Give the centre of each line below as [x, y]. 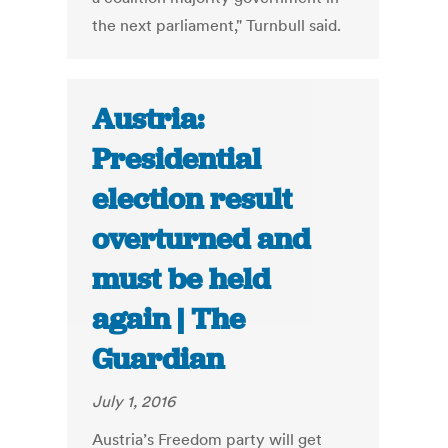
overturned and [201, 239]
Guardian [158, 359]
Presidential [177, 159]
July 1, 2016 [134, 401]
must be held [181, 279]
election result [192, 199]
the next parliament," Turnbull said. [217, 25]
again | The [169, 319]
